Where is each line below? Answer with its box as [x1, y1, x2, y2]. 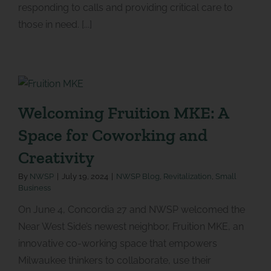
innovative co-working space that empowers [18, 237, 217, 249]
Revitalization [163, 171, 212, 181]
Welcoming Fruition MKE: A [18, 102, 229, 123]
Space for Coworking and [18, 124, 207, 145]
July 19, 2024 [61, 171, 108, 181]
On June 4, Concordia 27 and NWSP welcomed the [18, 203, 245, 215]
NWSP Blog [116, 171, 160, 181]
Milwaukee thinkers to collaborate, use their [18, 254, 211, 266]
